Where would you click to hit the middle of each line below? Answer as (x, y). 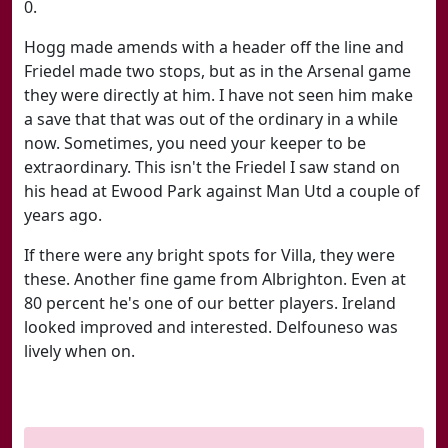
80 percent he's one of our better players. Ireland (210, 303)
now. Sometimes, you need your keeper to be (195, 143)
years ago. (63, 215)
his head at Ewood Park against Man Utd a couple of (222, 191)
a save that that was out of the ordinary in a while (211, 119)
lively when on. (79, 351)
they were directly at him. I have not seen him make (218, 95)
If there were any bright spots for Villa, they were (209, 255)
